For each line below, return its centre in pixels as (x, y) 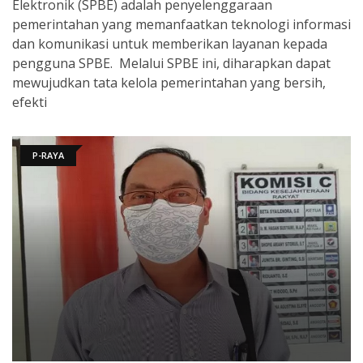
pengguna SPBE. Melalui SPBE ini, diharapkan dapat (171, 63)
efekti (30, 102)
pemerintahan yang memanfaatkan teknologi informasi (181, 24)
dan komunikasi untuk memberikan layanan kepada (170, 43)
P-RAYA (48, 155)
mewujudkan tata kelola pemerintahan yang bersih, (169, 82)
